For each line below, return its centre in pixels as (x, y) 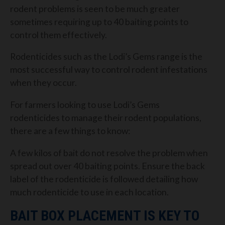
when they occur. (43, 83)
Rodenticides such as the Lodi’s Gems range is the (106, 57)
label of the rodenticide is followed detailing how (104, 179)
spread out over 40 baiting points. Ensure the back (107, 166)
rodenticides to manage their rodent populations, (106, 118)
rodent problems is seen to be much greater (95, 9)
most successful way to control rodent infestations (109, 70)
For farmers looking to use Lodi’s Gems (85, 104)
